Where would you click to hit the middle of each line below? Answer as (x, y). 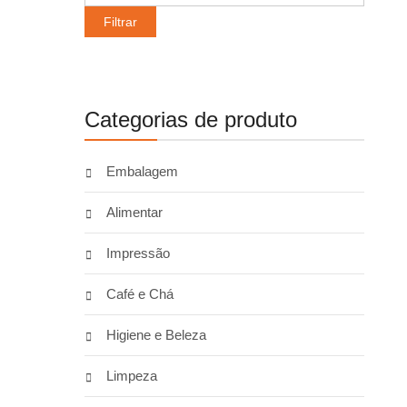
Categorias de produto (190, 119)
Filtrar (120, 22)
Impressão (138, 253)
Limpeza (131, 376)
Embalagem (142, 171)
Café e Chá (139, 294)
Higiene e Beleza (156, 335)
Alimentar (134, 212)
